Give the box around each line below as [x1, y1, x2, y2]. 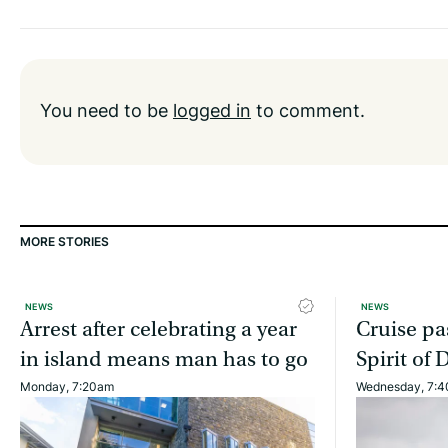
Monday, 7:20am [20, 377, 114, 395]
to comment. [251, 96, 365, 123]
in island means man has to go [20, 346, 308, 372]
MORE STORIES [20, 232, 109, 250]
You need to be [40, 96, 173, 123]
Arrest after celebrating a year [20, 316, 297, 342]
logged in [173, 96, 251, 123]
